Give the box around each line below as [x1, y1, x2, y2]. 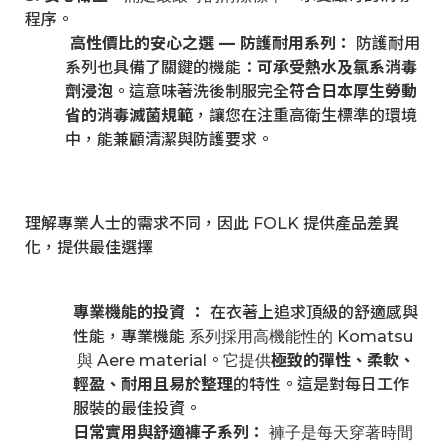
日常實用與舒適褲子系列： [73, 423, 265, 442]
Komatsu [337, 327, 413, 346]
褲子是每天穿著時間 [269, 424, 413, 441]
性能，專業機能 [73, 327, 189, 346]
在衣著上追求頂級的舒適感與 [206, 303, 418, 322]
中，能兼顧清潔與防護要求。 [65, 130, 273, 149]
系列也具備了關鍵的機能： [65, 58, 257, 77]
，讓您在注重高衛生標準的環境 [193, 106, 417, 125]
